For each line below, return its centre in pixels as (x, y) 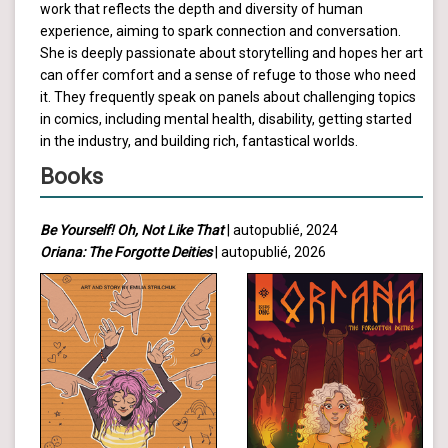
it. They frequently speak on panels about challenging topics (228, 97)
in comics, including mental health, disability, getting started (226, 119)
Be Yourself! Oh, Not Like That (132, 230)
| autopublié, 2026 (269, 252)
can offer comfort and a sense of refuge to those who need (228, 75)
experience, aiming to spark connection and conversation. (220, 31)
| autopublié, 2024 (281, 230)
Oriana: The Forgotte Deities (126, 252)
